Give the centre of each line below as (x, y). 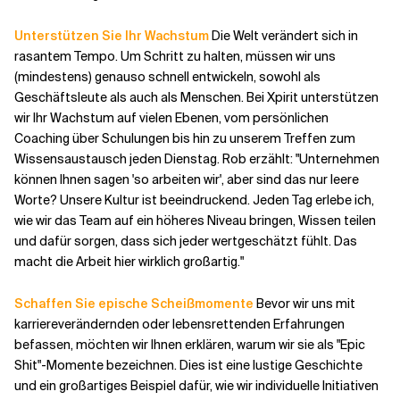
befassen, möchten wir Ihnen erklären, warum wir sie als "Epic (190, 345)
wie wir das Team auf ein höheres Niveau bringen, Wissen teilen (195, 221)
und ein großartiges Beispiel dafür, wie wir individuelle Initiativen (196, 386)
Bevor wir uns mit (306, 304)
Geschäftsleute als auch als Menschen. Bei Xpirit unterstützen (196, 97)
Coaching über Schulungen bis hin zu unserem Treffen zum (185, 138)
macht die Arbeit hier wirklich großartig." (129, 262)
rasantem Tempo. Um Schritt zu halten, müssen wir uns (175, 56)
